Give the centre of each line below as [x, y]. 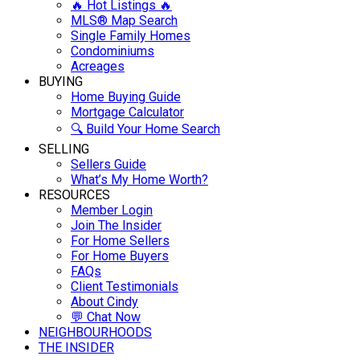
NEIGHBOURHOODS [95, 333]
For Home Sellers [120, 241]
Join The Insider [116, 226]
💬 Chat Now [106, 317]
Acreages [98, 67]
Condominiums [112, 51]
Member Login [112, 211]
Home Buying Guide [126, 97]
